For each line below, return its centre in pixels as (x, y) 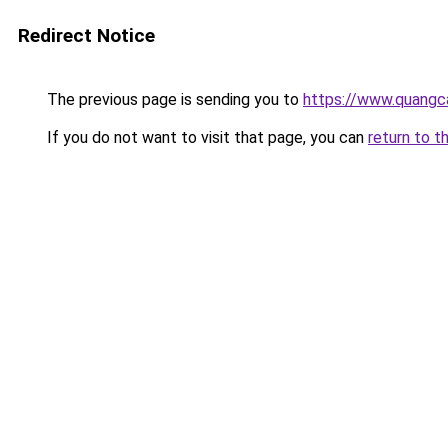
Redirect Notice (86, 35)
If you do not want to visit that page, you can (205, 137)
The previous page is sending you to (173, 99)
